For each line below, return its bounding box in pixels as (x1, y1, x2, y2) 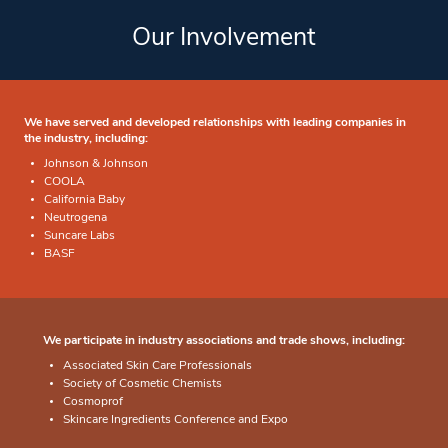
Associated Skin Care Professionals (63, 360, 252, 373)
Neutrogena (44, 212, 107, 225)
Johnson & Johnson (44, 158, 148, 171)
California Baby (44, 194, 125, 207)
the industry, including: (24, 133, 148, 146)
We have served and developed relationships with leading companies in (24, 117, 406, 130)
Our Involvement (132, 26, 316, 52)
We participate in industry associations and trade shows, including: (43, 335, 405, 348)
